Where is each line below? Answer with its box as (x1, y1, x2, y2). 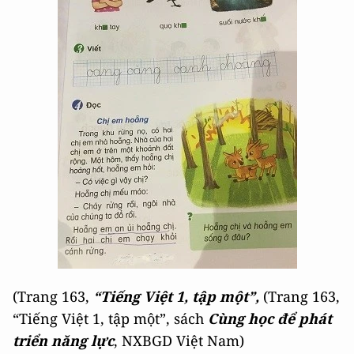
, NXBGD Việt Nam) (114, 331, 244, 351)
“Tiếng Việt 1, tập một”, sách (13, 309, 208, 329)
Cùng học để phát (208, 309, 332, 329)
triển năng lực (13, 331, 114, 351)
